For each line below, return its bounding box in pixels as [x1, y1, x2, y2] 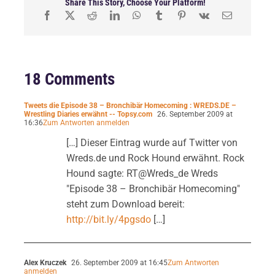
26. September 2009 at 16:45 [69, 258, 168, 267]
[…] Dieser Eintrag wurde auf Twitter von [66, 136, 238, 149]
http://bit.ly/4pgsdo [66, 213, 151, 225]
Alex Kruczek [23, 258, 66, 267]
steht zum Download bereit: [66, 198, 185, 210]
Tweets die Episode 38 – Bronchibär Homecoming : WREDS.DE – [23, 101, 236, 110]
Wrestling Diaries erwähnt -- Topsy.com [23, 109, 152, 118]
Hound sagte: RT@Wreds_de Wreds [66, 167, 218, 179]
